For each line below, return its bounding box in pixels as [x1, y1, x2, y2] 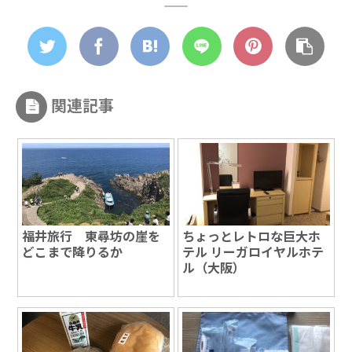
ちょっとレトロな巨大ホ [182, 226, 321, 246]
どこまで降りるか [22, 242, 123, 262]
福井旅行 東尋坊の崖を [22, 226, 161, 246]
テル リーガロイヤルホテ [182, 242, 324, 262]
